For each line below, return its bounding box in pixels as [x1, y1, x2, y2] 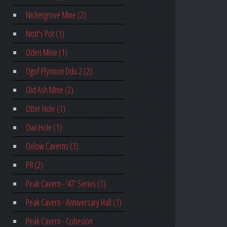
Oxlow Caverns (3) [25, 140, 79, 153]
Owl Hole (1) [25, 121, 62, 134]
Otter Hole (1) [25, 102, 65, 115]
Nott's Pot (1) [25, 27, 64, 40]
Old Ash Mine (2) [25, 84, 73, 96]
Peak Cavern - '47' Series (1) [25, 177, 106, 190]
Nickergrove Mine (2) [25, 9, 86, 21]
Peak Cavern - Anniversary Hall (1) [25, 196, 122, 209]
